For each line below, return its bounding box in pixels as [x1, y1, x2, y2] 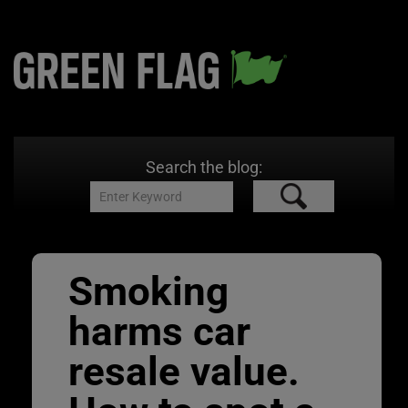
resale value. [68, 348, 300, 395]
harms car [68, 308, 250, 355]
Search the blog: [146, 158, 262, 177]
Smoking [68, 268, 229, 315]
